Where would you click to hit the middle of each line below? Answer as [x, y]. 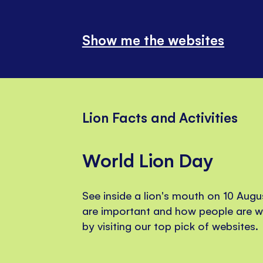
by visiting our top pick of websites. [170, 225]
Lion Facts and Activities [160, 117]
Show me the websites [153, 39]
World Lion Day [148, 159]
